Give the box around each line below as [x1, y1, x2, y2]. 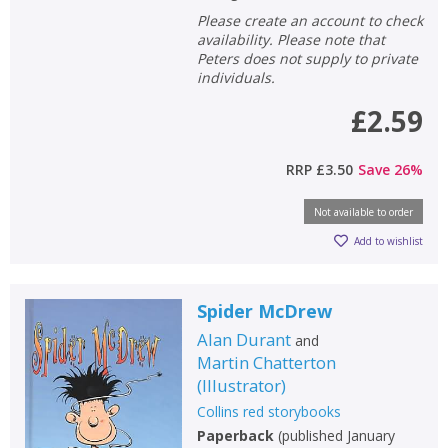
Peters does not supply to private [196, 48, 418, 68]
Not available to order [314, 204, 413, 219]
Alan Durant [196, 327, 291, 351]
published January [281, 425, 395, 445]
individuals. [196, 67, 275, 87]
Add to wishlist [354, 234, 423, 249]
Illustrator [201, 373, 281, 397]
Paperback [196, 425, 274, 445]
